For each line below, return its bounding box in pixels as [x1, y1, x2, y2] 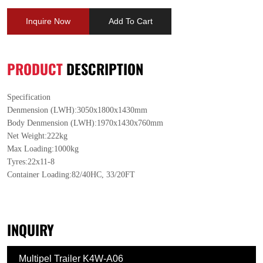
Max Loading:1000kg [7, 144, 79, 154]
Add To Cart [108, 16, 153, 26]
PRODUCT [7, 56, 63, 81]
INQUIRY [7, 217, 54, 242]
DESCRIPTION [63, 56, 143, 81]
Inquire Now [26, 16, 70, 26]
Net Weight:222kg [7, 131, 68, 141]
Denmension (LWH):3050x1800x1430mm [7, 106, 147, 115]
